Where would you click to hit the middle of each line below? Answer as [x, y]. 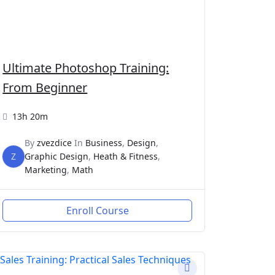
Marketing [46, 169]
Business [104, 142]
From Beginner [45, 87]
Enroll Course [97, 210]
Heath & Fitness [126, 156]
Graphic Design [57, 156]
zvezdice [55, 142]
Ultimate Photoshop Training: [86, 68]
